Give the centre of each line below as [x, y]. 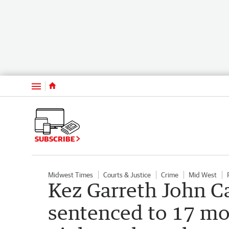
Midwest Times [71, 175]
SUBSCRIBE [55, 139]
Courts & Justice [127, 175]
